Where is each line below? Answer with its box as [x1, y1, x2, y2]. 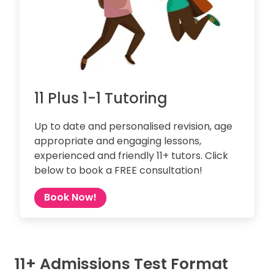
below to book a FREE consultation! [34, 163, 202, 177]
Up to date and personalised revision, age [34, 119, 232, 133]
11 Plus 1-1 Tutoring [34, 87, 168, 108]
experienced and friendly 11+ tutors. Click [34, 148, 228, 163]
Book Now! [44, 190, 97, 205]
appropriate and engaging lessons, [34, 133, 201, 148]
